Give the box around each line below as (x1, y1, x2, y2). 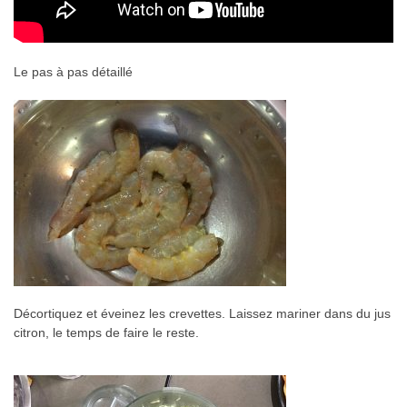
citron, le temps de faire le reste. (14, 324, 199, 340)
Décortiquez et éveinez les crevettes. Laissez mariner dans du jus (14, 305, 391, 321)
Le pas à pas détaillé (14, 64, 133, 79)
